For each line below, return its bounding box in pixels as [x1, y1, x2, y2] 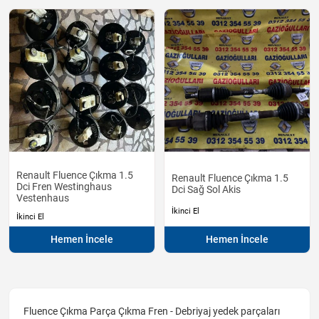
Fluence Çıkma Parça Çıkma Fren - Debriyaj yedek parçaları [23, 305, 280, 318]
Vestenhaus [16, 192, 69, 204]
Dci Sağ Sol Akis [172, 184, 241, 196]
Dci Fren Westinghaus [16, 181, 112, 193]
